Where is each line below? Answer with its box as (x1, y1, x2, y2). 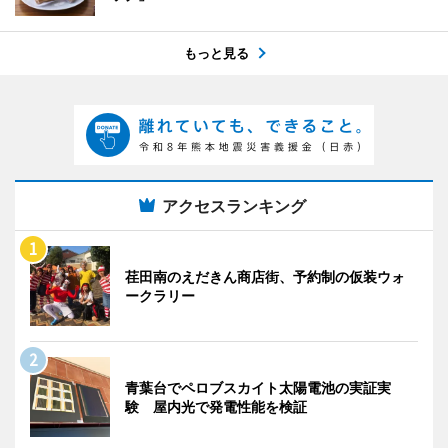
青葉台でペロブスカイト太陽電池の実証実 (125, 378, 391, 396)
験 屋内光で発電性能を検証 (125, 397, 307, 415)
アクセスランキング (162, 195, 306, 216)
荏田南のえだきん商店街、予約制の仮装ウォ (125, 267, 405, 285)
